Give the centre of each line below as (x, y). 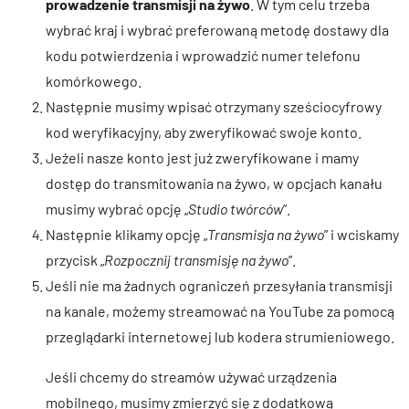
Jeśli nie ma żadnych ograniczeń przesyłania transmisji (219, 285)
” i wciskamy (362, 234)
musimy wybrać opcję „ (117, 208)
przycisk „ (75, 259)
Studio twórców (236, 208)
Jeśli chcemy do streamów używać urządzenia (191, 376)
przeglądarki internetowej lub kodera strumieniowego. (220, 336)
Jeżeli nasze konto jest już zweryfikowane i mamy (202, 157)
